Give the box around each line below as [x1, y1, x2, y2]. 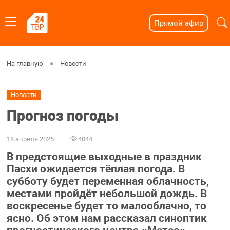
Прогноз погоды [6, 107, 119, 125]
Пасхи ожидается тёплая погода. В [6, 163, 185, 176]
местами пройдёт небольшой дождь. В [6, 187, 207, 200]
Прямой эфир [154, 18, 203, 28]
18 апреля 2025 [6, 135, 54, 143]
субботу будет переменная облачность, [6, 175, 209, 188]
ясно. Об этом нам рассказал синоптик [6, 212, 207, 225]
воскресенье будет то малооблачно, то [6, 200, 206, 213]
